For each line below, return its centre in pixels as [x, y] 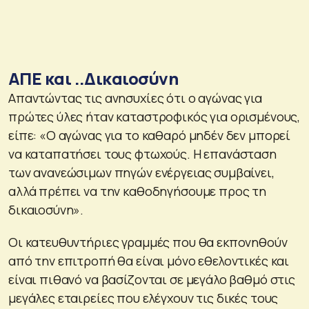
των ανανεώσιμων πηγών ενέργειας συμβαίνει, [141, 172]
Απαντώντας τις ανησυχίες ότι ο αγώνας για [135, 98]
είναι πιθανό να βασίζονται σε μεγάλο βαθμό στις [152, 279]
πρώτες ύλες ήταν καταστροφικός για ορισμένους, [154, 116]
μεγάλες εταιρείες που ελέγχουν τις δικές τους [143, 298]
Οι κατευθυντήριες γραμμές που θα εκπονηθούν [148, 242]
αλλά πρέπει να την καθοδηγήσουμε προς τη [138, 191]
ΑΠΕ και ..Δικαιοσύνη [93, 78]
